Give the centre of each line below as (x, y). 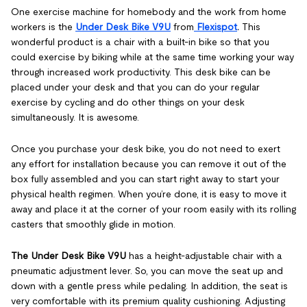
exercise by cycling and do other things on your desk (128, 102)
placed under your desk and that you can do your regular (135, 87)
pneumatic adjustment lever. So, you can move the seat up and (147, 271)
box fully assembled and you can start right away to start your (145, 179)
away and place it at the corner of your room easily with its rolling (153, 209)
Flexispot (217, 27)
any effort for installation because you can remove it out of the (149, 164)
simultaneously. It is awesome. (75, 117)
